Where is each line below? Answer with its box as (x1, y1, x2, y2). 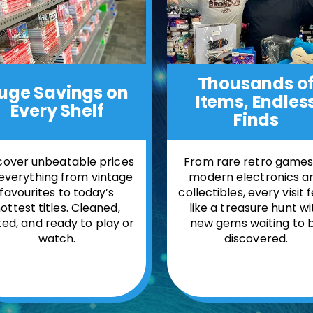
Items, (195, 90, 249, 114)
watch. (38, 230, 76, 247)
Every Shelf (10, 99, 104, 122)
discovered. (224, 231, 289, 247)
